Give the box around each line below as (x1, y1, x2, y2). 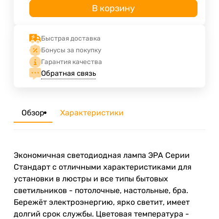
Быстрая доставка (41, 34, 101, 43)
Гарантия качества (41, 58, 102, 66)
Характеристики (60, 108, 124, 117)
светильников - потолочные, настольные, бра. (14, 185, 188, 195)
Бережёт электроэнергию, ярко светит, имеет (14, 197, 190, 207)
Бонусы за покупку (41, 46, 101, 54)
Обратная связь (41, 69, 96, 78)
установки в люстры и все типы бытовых (14, 174, 168, 183)
